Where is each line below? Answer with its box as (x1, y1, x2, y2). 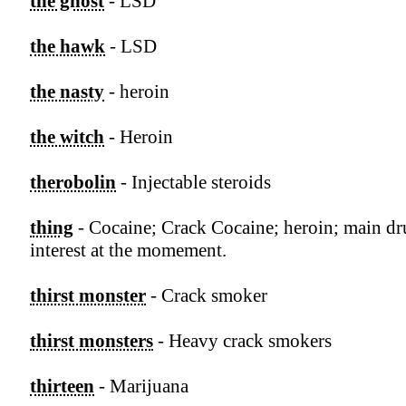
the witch (30, 126, 104, 149)
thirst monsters (30, 330, 153, 353)
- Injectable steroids (116, 171, 271, 194)
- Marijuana (94, 375, 188, 398)
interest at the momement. (30, 239, 227, 262)
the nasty (30, 81, 104, 103)
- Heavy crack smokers (153, 330, 332, 353)
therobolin (30, 171, 116, 194)
